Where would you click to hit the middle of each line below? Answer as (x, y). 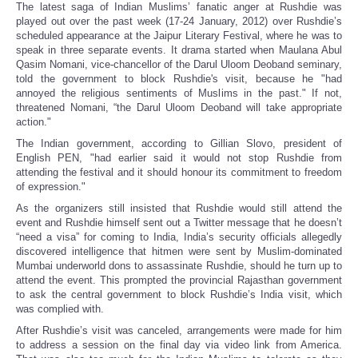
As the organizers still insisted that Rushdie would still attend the (179, 209)
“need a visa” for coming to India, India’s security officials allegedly (179, 237)
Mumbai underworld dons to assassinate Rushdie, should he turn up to (179, 266)
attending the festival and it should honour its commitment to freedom (179, 173)
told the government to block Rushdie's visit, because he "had (179, 79)
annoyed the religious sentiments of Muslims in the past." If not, (179, 93)
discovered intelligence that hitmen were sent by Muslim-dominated (179, 252)
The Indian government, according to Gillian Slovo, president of (179, 144)
